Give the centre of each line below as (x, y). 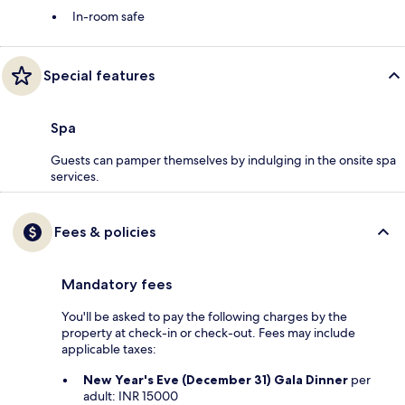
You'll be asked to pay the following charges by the (204, 317)
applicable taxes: (109, 349)
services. (75, 177)
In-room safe (108, 17)
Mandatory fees (117, 285)
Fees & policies (105, 232)
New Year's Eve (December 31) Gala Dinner (216, 380)
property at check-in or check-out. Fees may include (208, 333)
